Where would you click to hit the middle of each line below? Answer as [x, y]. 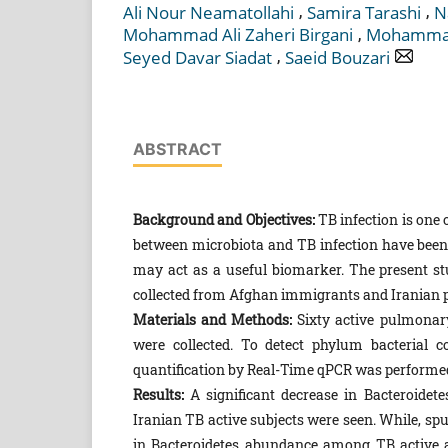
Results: [158, 394]
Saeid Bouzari [337, 57]
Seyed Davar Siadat [197, 57]
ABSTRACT [177, 148]
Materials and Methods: [212, 319]
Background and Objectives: [223, 219]
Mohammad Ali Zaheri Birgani [238, 35]
